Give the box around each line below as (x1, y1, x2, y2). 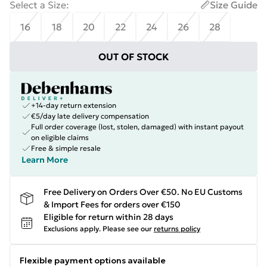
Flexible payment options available (20, 255, 166, 266)
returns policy (154, 224, 200, 233)
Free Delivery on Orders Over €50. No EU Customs (44, 187, 243, 197)
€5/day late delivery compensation (31, 111, 149, 120)
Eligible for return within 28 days (44, 212, 173, 222)
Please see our (103, 224, 152, 233)
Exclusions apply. (44, 224, 101, 233)
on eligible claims (31, 133, 89, 142)
